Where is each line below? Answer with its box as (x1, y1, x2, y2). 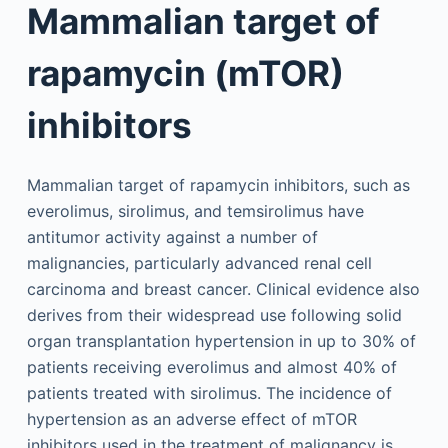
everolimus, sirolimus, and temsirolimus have (26, 200, 364, 221)
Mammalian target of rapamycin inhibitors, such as (26, 174, 410, 195)
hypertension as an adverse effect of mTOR (26, 408, 357, 429)
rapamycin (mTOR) (26, 52, 344, 94)
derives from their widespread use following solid (26, 304, 402, 325)
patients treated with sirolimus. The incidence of (26, 382, 392, 403)
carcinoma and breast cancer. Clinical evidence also (26, 278, 420, 299)
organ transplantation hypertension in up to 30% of (26, 330, 416, 351)
